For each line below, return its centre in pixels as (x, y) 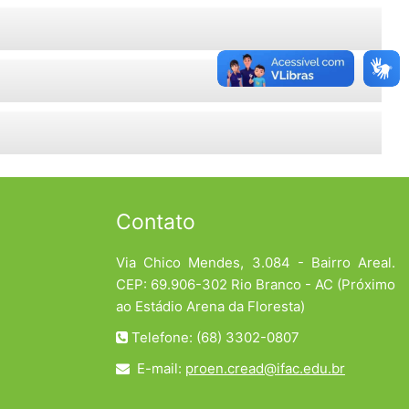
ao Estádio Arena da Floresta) (210, 306)
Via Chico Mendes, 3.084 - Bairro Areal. (256, 262)
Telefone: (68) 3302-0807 (215, 337)
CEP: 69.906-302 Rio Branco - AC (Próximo (256, 284)
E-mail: (159, 368)
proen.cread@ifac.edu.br (265, 368)
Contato (156, 221)
